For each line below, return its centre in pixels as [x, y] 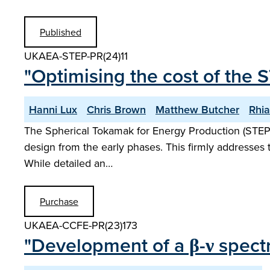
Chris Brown [116, 109]
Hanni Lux [53, 109]
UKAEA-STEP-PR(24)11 [76, 56]
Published [61, 32]
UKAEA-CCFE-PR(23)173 [81, 225]
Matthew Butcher [197, 109]
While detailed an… [68, 163]
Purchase [59, 201]
